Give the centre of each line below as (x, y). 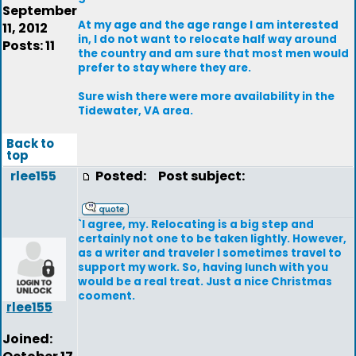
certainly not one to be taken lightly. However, (212, 239)
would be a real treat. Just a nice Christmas (205, 282)
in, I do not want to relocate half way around (207, 39)
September (40, 11)
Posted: (122, 176)
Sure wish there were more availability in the (206, 97)
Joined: (27, 339)
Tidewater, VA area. (135, 111)
